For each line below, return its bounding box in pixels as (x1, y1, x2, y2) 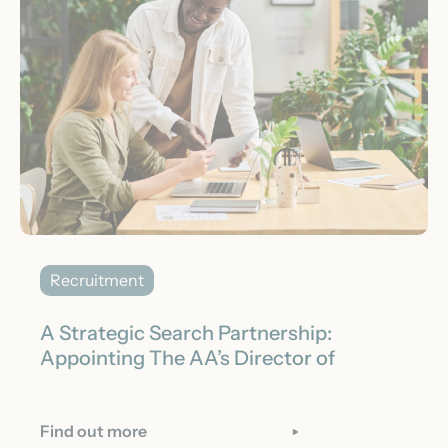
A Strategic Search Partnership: (40, 320, 332, 345)
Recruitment (50, 269, 144, 290)
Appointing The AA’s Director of (40, 345, 335, 370)
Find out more (40, 420, 147, 441)
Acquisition (40, 370, 146, 395)
